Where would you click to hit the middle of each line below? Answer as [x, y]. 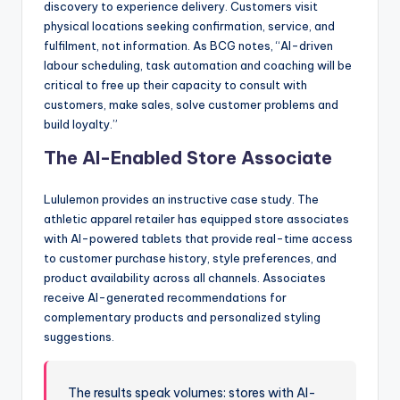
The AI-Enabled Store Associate [188, 157]
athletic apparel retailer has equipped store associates [196, 218]
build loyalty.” [81, 124]
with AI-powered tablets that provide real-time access [198, 238]
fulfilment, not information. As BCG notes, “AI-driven [188, 45]
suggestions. [79, 336]
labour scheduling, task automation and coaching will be [198, 65]
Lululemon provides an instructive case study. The [181, 199]
